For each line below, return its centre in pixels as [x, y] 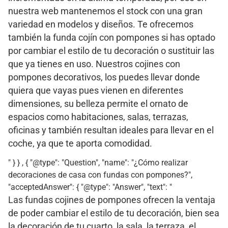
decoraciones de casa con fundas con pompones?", [100, 175]
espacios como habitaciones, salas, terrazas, [98, 117]
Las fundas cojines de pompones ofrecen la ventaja [112, 200]
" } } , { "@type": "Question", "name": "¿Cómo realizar [98, 162]
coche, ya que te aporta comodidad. [80, 143]
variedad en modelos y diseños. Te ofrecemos [101, 24]
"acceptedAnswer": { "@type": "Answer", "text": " [90, 187]
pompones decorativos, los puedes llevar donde [104, 77]
